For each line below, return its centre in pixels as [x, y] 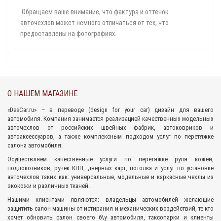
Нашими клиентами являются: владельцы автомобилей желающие [110, 200]
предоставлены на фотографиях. [68, 34]
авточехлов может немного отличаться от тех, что [94, 23]
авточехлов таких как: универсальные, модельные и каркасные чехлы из [110, 177]
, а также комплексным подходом [105, 136]
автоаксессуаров [30, 136]
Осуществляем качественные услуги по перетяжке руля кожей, [110, 159]
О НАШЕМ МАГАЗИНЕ [42, 93]
